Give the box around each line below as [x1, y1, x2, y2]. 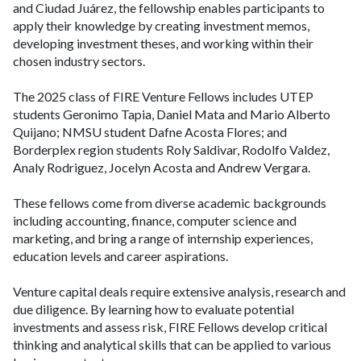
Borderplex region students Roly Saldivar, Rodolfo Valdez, [13, 141, 330, 157]
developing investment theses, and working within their [13, 35, 313, 51]
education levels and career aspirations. [13, 247, 228, 263]
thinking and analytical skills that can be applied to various [13, 336, 331, 352]
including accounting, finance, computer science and [13, 212, 297, 228]
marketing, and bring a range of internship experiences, [13, 230, 313, 246]
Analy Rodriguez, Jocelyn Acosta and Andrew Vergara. [13, 159, 310, 175]
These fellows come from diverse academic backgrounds [13, 194, 326, 210]
